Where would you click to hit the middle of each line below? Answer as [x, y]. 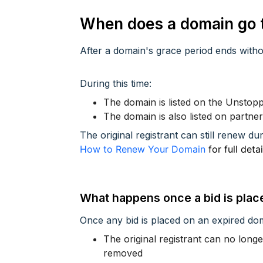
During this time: [116, 83]
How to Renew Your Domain [143, 149]
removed [123, 253]
